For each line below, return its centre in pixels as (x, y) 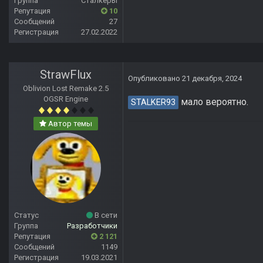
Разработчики (92, 226)
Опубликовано (155, 79)
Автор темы (69, 124)
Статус (26, 215)
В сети (105, 215)
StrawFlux (66, 75)
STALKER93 (153, 103)
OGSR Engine (66, 99)
